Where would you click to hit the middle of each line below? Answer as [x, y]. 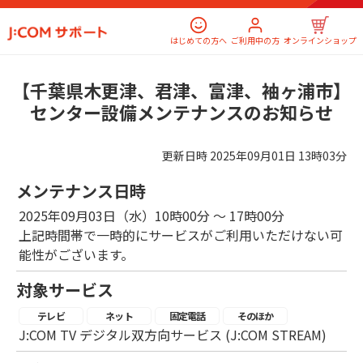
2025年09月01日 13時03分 [278, 156]
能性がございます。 [76, 254]
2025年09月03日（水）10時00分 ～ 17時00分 [152, 216]
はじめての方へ [199, 40]
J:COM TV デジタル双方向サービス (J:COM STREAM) [173, 335]
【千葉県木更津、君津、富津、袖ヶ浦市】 [181, 90]
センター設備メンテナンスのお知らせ [181, 112]
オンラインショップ [320, 40]
